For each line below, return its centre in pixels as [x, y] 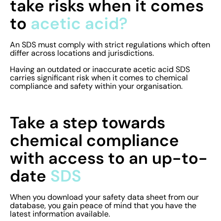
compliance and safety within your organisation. [96, 86]
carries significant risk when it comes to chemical [99, 78]
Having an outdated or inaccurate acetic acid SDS [100, 70]
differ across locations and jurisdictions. [83, 53]
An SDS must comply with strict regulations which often [110, 45]
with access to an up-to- [109, 158]
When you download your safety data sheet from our [104, 197]
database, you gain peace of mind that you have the [103, 206]
